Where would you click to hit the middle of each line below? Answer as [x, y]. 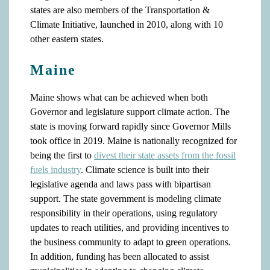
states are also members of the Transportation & [120, 10]
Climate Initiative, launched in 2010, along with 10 [127, 24]
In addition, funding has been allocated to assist [120, 256]
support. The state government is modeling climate [126, 199]
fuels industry [55, 170]
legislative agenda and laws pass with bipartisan [121, 184]
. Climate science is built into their [145, 170]
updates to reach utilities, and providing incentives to [130, 228]
